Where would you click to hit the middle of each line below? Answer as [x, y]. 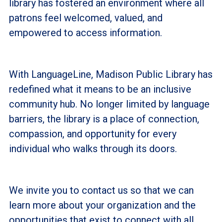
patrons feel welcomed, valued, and [85, 18]
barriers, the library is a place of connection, [104, 119]
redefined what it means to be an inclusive [100, 89]
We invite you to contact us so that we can [101, 190]
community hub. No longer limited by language [109, 104]
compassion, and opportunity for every [92, 134]
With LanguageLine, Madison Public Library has [111, 74]
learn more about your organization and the [102, 205]
